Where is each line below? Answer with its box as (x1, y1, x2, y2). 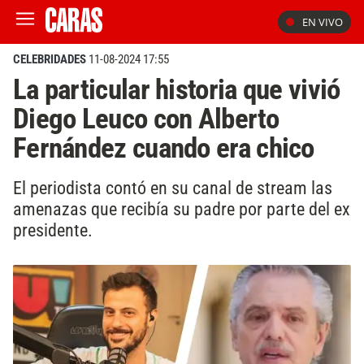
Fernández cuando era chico (13, 131, 314, 165)
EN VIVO (302, 15, 343, 29)
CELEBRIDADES (13, 52, 86, 67)
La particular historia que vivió (13, 72, 340, 106)
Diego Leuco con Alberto (13, 102, 279, 136)
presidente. (13, 219, 93, 240)
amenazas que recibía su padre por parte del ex (13, 197, 350, 219)
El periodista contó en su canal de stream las (13, 176, 332, 198)
